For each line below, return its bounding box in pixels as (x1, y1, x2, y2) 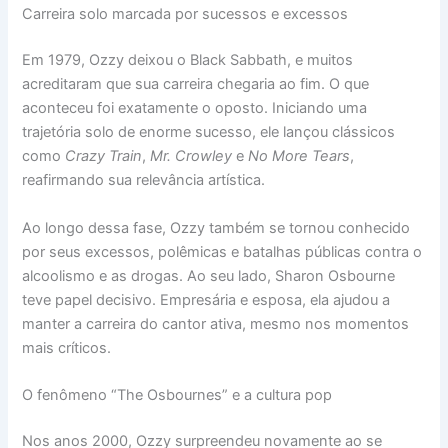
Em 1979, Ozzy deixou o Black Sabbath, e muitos (22, 51, 354, 70)
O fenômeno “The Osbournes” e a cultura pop (22, 385, 333, 404)
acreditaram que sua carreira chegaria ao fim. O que (22, 75, 370, 94)
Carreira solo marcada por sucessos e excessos (22, 5, 349, 24)
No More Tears (248, 147, 351, 166)
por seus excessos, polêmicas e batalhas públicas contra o (22, 242, 423, 261)
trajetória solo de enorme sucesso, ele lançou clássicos (22, 123, 396, 142)
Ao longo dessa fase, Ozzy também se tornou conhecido (22, 218, 411, 237)
